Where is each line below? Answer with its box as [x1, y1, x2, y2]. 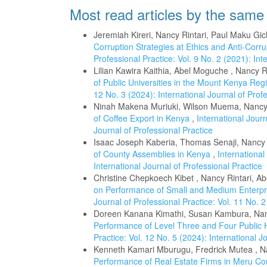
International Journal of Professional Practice [94, 159, 262, 172]
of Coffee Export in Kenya [94, 111, 192, 124]
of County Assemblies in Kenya [94, 147, 213, 160]
